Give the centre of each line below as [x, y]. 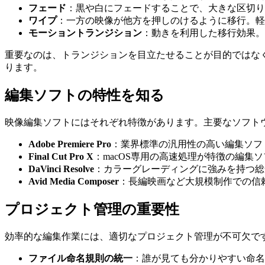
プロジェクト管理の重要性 [92, 209]
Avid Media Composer [74, 181]
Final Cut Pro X [61, 156]
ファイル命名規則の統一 [80, 258]
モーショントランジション [85, 33]
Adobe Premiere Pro [70, 144]
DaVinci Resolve [61, 169]
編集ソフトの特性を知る [85, 96]
